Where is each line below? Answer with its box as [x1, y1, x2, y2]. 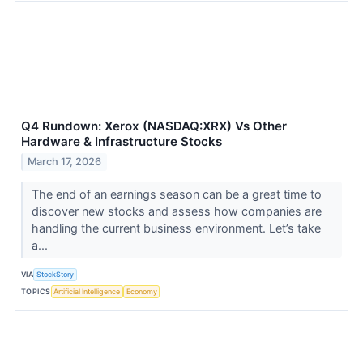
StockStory [36, 269, 75, 279]
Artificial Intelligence [53, 286, 121, 296]
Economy [126, 286, 157, 296]
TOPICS [21, 286, 51, 296]
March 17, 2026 [28, 156, 102, 169]
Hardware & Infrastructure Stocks [21, 133, 222, 149]
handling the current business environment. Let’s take [31, 221, 321, 236]
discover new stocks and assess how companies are [31, 204, 322, 219]
